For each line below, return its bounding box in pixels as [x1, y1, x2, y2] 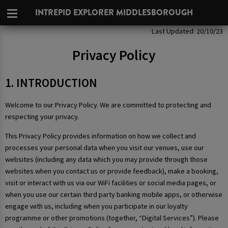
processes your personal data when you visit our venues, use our [5, 142, 204, 152]
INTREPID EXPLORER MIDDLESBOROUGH [35, 7, 193, 18]
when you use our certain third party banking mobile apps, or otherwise [5, 189, 222, 199]
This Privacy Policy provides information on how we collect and [5, 131, 196, 140]
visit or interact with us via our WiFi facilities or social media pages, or [5, 178, 216, 187]
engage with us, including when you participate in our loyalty [5, 201, 188, 211]
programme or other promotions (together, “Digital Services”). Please [5, 213, 219, 222]
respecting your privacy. [5, 112, 79, 122]
